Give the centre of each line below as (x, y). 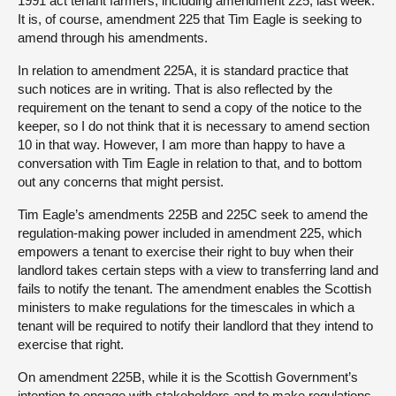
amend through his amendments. (113, 37)
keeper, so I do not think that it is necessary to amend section (194, 126)
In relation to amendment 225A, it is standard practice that (183, 70)
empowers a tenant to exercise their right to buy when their (186, 251)
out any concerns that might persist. (121, 181)
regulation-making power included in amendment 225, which (190, 232)
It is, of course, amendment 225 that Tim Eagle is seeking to (190, 19)
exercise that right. (71, 344)
